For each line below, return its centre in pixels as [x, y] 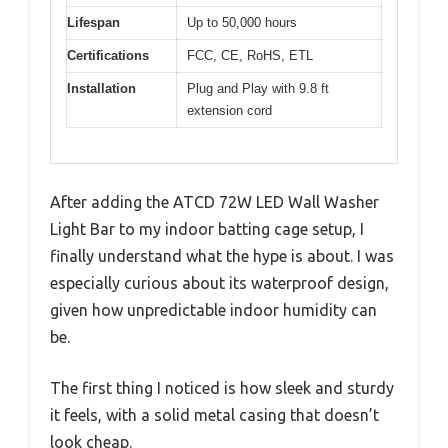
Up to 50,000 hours [242, 23]
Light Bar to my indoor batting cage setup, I [207, 228]
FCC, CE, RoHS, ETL [250, 56]
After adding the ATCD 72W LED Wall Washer [214, 201]
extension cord [229, 111]
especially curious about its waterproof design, [219, 282]
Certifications [108, 56]
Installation [101, 89]
